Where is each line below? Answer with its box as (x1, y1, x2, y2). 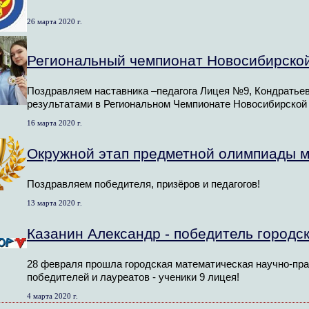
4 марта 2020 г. (27, 291, 78, 300)
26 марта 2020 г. (27, 17, 82, 26)
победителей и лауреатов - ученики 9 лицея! (27, 271, 239, 283)
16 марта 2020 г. (27, 118, 82, 127)
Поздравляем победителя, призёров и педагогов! (27, 178, 260, 190)
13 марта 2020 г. (27, 198, 82, 207)
